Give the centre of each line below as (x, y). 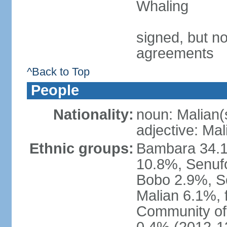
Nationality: (93, 115)
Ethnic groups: (81, 148)
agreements (175, 53)
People (55, 90)
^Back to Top (58, 72)
